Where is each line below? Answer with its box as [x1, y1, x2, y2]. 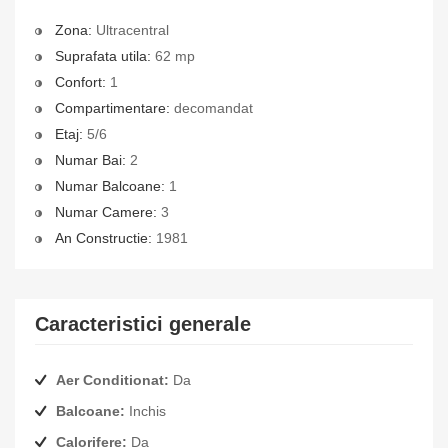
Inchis [125, 403, 166, 419]
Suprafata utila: [55, 48, 151, 64]
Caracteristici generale [35, 313, 251, 335]
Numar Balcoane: [55, 178, 165, 194]
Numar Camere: [55, 204, 157, 220]
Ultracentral [92, 22, 169, 38]
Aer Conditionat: [56, 372, 169, 388]
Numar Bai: [55, 152, 126, 168]
